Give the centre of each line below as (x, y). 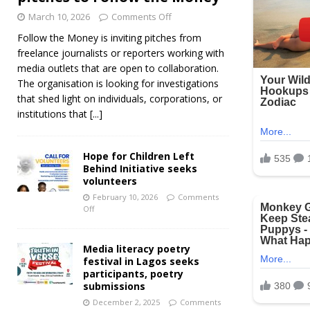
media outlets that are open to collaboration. (118, 68)
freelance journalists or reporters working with (121, 53)
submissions (114, 286)
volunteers (110, 181)
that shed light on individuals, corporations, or (120, 98)
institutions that (54, 113)
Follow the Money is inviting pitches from (109, 37)
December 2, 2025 (126, 302)
